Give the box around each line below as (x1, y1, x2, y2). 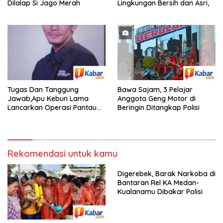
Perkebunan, (7, 111, 49, 121)
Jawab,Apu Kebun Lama (7, 94, 89, 103)
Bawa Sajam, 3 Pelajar (117, 85, 193, 94)
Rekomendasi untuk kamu (7, 147, 117, 159)
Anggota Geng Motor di (117, 94, 196, 103)
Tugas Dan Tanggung (7, 85, 79, 94)
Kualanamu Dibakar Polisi (117, 187, 203, 196)
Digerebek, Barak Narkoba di (117, 169, 216, 178)
